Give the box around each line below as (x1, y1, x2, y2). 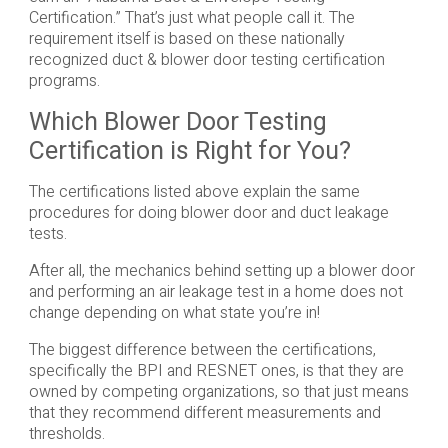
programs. (28, 68, 100, 93)
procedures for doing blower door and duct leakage (28, 200, 389, 225)
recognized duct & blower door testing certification (28, 47, 385, 72)
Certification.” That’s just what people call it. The (28, 5, 355, 30)
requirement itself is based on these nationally (28, 26, 345, 51)
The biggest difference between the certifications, (28, 337, 376, 362)
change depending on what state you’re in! (28, 300, 320, 325)
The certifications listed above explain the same (28, 179, 360, 204)
